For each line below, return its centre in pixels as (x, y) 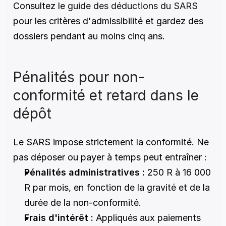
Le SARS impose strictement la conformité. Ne (111, 142)
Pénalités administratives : (84, 172)
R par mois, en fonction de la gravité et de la (117, 187)
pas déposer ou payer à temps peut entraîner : (110, 157)
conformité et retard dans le (106, 95)
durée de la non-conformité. (83, 203)
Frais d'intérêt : (59, 218)
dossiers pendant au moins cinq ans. (89, 36)
